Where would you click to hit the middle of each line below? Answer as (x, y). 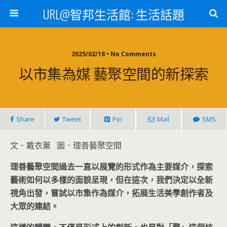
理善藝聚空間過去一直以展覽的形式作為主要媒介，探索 (111, 167)
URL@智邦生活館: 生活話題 (113, 14)
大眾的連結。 (34, 206)
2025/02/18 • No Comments (113, 54)
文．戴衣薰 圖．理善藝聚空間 (66, 145)
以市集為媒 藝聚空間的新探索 (113, 73)
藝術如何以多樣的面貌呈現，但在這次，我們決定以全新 (111, 180)
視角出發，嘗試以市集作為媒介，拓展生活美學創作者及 (111, 193)
